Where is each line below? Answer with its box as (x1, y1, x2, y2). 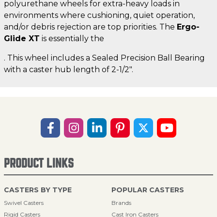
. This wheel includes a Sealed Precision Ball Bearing (4, 53, 205, 62)
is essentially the (40, 33, 104, 43)
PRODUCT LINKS (4, 157, 74, 170)
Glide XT (4, 33, 40, 43)
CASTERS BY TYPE (4, 186, 72, 194)
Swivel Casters (4, 199, 44, 206)
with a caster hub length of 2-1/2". (4, 64, 133, 74)
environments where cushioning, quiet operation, (4, 10, 195, 20)
